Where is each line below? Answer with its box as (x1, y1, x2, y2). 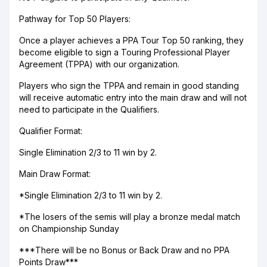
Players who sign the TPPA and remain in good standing (19, 80, 239, 91)
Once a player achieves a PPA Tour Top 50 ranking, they (19, 35, 244, 45)
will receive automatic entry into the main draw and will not (19, 92, 247, 103)
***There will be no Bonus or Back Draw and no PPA (19, 245, 229, 255)
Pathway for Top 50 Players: (19, 14, 131, 24)
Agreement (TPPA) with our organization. (19, 59, 179, 69)
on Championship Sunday (19, 223, 119, 234)
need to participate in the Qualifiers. (19, 104, 159, 114)
